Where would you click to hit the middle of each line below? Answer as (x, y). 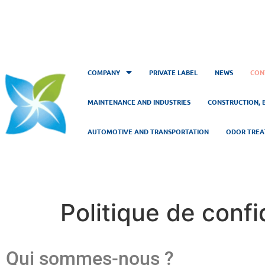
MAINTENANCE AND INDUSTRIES (139, 101)
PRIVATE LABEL (173, 72)
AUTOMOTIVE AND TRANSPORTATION (148, 131)
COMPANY (104, 72)
